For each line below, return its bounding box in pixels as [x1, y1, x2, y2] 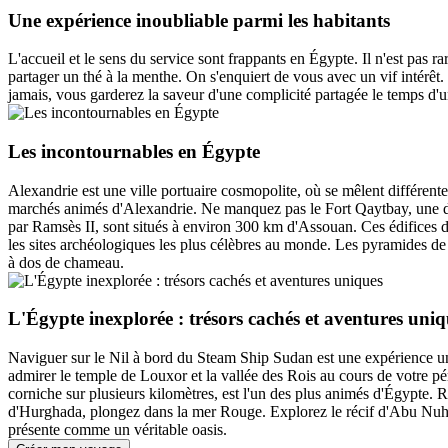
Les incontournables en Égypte [8, 140, 260, 162]
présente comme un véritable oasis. [8, 421, 227, 439]
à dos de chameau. [8, 253, 124, 271]
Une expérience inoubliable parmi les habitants [8, 9, 390, 31]
